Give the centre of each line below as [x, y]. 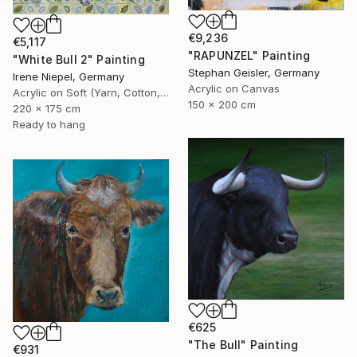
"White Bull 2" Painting [79, 59]
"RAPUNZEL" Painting [249, 56]
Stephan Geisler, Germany [254, 73]
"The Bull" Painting [243, 345]
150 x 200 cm [222, 105]
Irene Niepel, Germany [69, 76]
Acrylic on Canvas [234, 89]
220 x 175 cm [47, 108]
